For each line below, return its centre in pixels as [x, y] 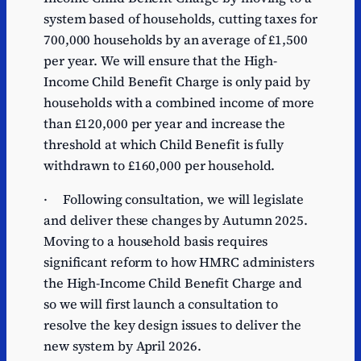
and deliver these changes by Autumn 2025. [176, 220]
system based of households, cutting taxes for [180, 19]
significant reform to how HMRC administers [179, 262]
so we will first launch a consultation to [161, 304]
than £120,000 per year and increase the [165, 124]
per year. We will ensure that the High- [161, 61]
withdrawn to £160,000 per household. [163, 166]
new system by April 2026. [122, 346]
